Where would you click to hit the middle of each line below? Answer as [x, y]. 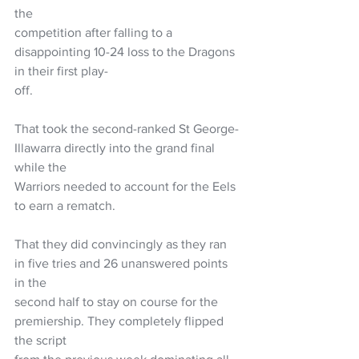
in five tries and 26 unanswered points [123, 263]
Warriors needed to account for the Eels [127, 186]
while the [40, 167]
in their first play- [61, 71]
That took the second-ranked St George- [127, 128]
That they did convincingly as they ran [122, 244]
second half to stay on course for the [118, 301]
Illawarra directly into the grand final [116, 147]
